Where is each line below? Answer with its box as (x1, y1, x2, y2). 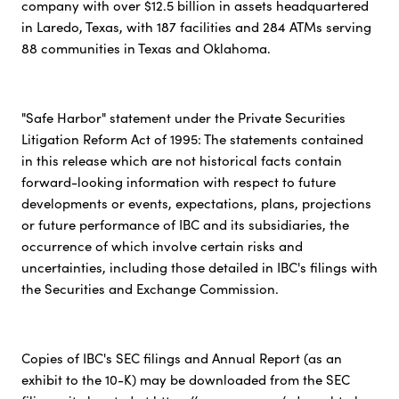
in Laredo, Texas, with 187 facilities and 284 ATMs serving (20, 18, 371, 36)
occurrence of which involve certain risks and (20, 237, 303, 255)
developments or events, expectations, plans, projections (20, 194, 371, 212)
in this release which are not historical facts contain (20, 151, 342, 169)
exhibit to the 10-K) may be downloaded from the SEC (20, 370, 350, 388)
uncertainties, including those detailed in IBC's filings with (20, 258, 378, 276)
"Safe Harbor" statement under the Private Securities (20, 109, 346, 126)
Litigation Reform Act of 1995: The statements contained (20, 130, 363, 148)
